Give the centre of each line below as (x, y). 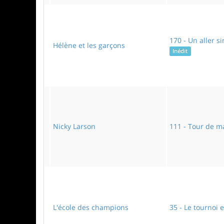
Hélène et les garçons (89, 45)
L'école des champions (91, 207)
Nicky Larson (74, 126)
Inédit (180, 51)
